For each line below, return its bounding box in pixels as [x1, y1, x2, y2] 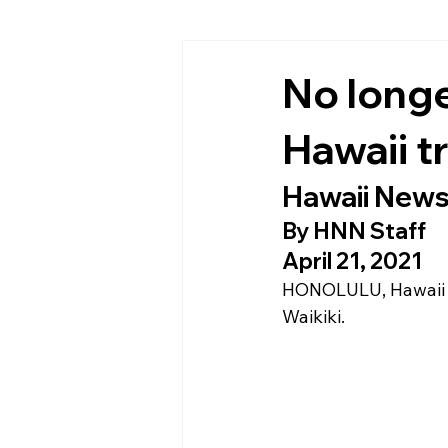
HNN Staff [313, 217, 426, 245]
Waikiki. [282, 305, 345, 328]
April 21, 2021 [282, 247, 422, 275]
